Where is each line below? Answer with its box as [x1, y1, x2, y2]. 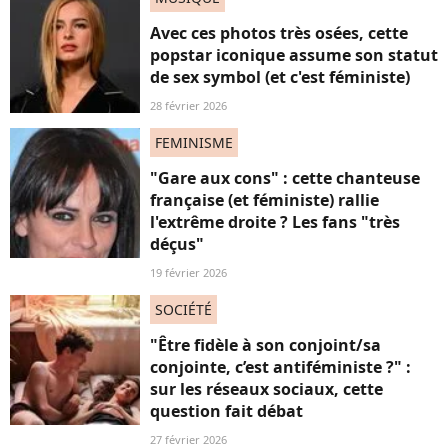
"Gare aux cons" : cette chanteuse [150, 167, 420, 189]
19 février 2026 [150, 265, 227, 280]
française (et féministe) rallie [150, 189, 379, 211]
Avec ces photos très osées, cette [150, 22, 408, 44]
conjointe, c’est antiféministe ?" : [150, 356, 411, 378]
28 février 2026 [150, 98, 227, 113]
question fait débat [150, 400, 303, 422]
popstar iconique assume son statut [150, 44, 438, 66]
